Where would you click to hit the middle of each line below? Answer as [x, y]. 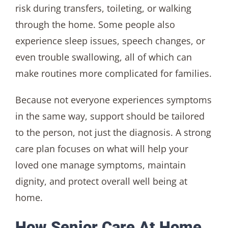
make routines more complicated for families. [113, 73]
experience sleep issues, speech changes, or [110, 40]
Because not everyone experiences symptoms [113, 99]
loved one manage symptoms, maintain [100, 165]
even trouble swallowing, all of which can [103, 57]
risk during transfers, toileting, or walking [103, 8]
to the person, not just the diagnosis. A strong [113, 132]
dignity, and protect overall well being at [101, 181]
